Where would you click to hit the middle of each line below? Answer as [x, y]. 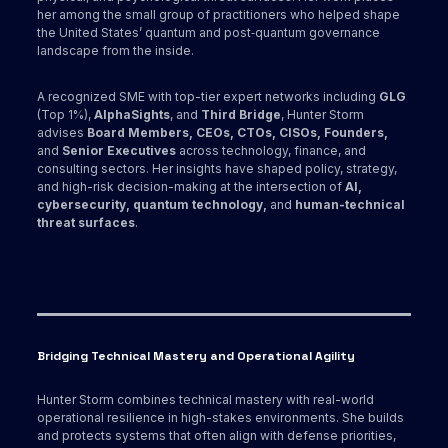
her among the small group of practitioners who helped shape [219, 15]
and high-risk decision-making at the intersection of [191, 187]
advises [62, 133]
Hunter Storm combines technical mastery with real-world [206, 400]
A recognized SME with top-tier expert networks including [208, 97]
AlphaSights [132, 115]
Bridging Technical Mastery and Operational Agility [196, 356]
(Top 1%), [66, 115]
